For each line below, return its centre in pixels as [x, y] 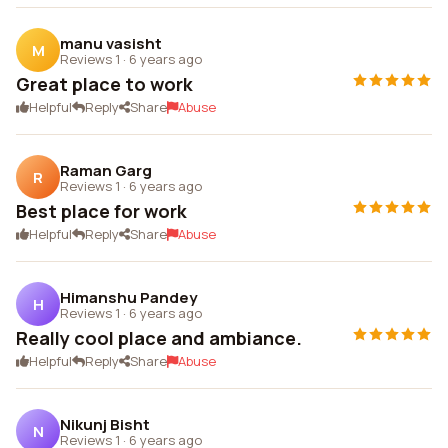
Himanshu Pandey [128, 297]
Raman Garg [106, 170]
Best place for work [101, 211]
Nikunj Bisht [105, 424]
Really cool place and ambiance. [159, 338]
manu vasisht [111, 43]
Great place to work [104, 84]
